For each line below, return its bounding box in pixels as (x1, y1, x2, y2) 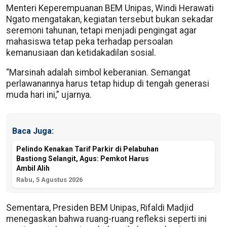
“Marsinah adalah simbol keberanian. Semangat (6, 67, 191, 78)
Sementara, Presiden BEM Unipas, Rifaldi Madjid (6, 202, 194, 213)
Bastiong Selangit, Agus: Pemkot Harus (16, 155, 149, 163)
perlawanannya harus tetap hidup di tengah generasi (6, 79, 209, 89)
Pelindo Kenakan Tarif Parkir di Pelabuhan (16, 145, 159, 153)
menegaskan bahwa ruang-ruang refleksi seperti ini (6, 213, 207, 224)
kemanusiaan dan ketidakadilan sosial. (6, 47, 156, 58)
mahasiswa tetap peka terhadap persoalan (6, 36, 173, 47)
